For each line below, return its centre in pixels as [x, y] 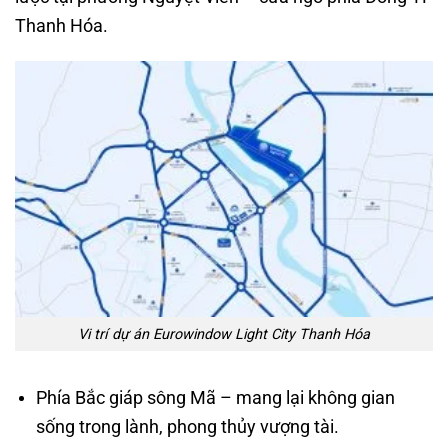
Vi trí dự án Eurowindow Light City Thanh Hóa [224, 334]
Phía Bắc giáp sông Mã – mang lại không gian [215, 398]
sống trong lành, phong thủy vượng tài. [187, 427]
